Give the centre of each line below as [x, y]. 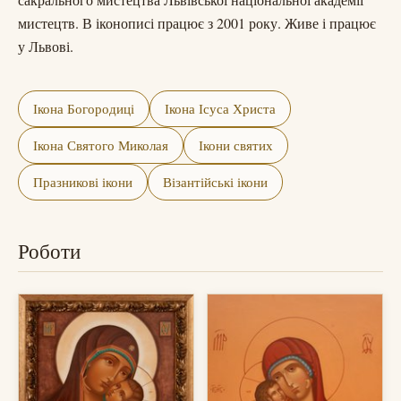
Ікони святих [236, 145]
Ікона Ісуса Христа [220, 108]
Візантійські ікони [215, 181]
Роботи [49, 251]
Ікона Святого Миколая [101, 145]
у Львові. [46, 46]
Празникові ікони [83, 181]
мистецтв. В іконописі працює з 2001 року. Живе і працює [197, 22]
